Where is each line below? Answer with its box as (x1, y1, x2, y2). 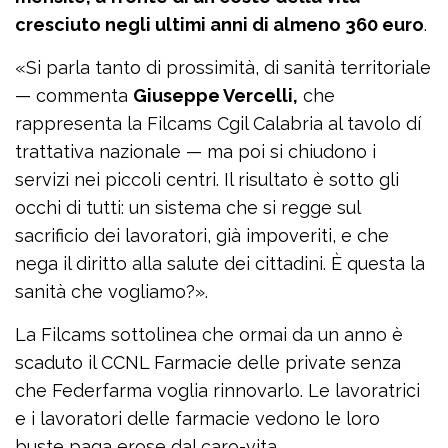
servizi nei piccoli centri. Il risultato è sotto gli (15, 169, 399, 191)
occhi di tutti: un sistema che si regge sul (15, 197, 360, 219)
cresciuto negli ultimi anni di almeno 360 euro (15, 14, 424, 36)
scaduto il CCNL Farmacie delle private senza (15, 352, 401, 374)
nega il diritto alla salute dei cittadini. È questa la (15, 253, 425, 275)
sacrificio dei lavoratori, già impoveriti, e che (15, 225, 389, 247)
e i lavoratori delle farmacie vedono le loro (15, 408, 380, 430)
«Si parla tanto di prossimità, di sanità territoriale (15, 57, 431, 79)
